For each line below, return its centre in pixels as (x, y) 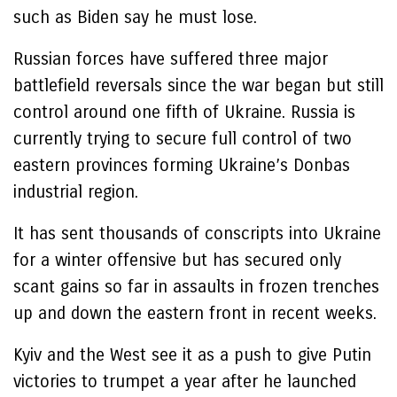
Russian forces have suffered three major (171, 59)
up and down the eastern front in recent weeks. (195, 313)
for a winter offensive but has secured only (177, 260)
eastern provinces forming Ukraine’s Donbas (182, 165)
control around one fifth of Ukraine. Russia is (184, 112)
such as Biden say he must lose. (135, 17)
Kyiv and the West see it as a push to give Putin (192, 355)
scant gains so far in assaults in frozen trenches (196, 287)
